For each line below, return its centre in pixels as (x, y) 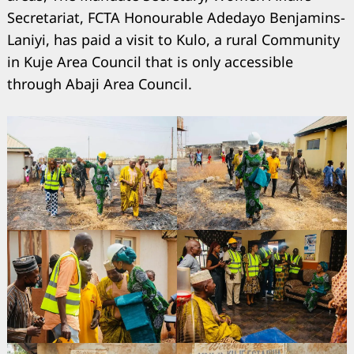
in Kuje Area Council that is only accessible (150, 62)
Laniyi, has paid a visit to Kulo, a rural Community (173, 40)
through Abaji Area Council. (100, 84)
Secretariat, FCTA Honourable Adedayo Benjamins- (176, 18)
